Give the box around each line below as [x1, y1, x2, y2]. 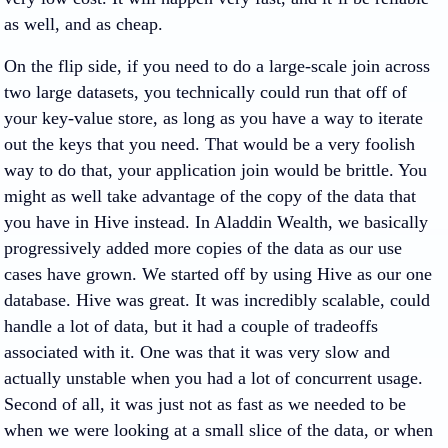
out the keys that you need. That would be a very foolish [4, 134, 415, 154]
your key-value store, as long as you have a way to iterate [4, 108, 423, 128]
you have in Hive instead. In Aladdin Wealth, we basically [4, 212, 428, 232]
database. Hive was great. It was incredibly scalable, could [4, 290, 430, 310]
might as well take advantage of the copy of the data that [4, 186, 416, 206]
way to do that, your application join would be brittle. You [4, 160, 427, 180]
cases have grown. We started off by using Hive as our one [4, 264, 432, 284]
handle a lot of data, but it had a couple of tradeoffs [4, 316, 378, 336]
